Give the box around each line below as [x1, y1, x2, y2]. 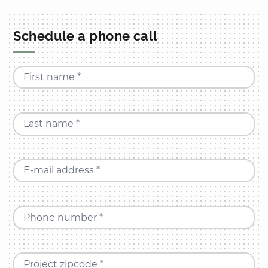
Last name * [23, 118, 80, 130]
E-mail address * [23, 165, 100, 176]
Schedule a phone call [13, 28, 158, 44]
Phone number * [23, 211, 103, 223]
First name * [23, 71, 81, 83]
